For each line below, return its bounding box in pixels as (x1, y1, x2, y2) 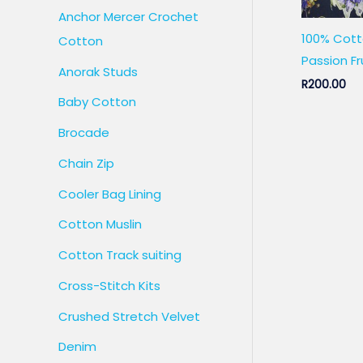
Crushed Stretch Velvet (58, 307, 200, 325)
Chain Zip (58, 154, 114, 172)
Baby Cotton (58, 93, 136, 111)
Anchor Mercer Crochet (58, 7, 199, 25)
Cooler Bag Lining (58, 185, 161, 203)
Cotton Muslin (58, 216, 142, 233)
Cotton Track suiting (58, 246, 181, 264)
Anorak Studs (58, 62, 138, 80)
